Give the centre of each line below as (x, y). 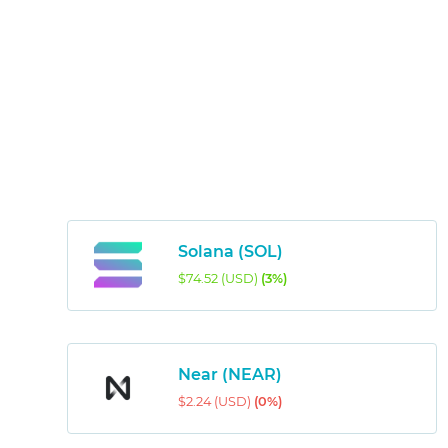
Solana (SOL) (230, 252)
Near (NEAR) (229, 375)
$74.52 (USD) (219, 279)
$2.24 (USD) (215, 402)
